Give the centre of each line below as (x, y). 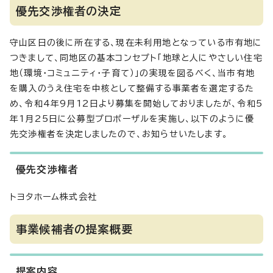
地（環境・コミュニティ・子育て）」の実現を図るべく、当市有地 (133, 73)
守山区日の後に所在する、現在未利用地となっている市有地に (136, 43)
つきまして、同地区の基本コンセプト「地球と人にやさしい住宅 (136, 58)
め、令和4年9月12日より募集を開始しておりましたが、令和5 (136, 104)
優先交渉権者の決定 (69, 11)
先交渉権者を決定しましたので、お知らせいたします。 (119, 134)
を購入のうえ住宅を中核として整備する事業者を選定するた (132, 88)
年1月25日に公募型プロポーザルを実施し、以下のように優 (132, 119)
